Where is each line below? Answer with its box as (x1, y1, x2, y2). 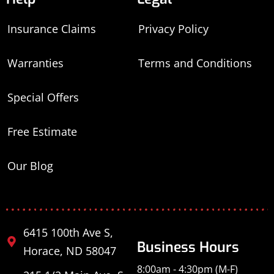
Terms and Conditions (138, 55, 252, 70)
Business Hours (137, 237, 239, 257)
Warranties (7, 55, 64, 70)
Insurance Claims (7, 21, 96, 36)
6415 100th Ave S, (23, 224, 113, 240)
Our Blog (7, 158, 53, 173)
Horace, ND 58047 (23, 243, 116, 258)
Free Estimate (7, 124, 77, 139)
